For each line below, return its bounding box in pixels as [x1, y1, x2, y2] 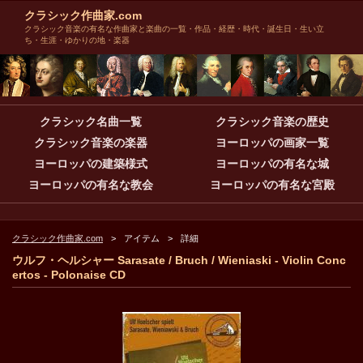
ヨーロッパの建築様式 [34, 157, 147, 171]
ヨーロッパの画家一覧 [216, 136, 329, 150]
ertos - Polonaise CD [12, 268, 126, 282]
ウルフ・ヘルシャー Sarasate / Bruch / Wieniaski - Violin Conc [12, 254, 346, 267]
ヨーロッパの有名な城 [216, 157, 329, 171]
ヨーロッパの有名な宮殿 [210, 178, 335, 192]
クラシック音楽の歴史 [216, 115, 329, 129]
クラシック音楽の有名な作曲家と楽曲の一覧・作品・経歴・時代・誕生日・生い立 [24, 24, 324, 33]
